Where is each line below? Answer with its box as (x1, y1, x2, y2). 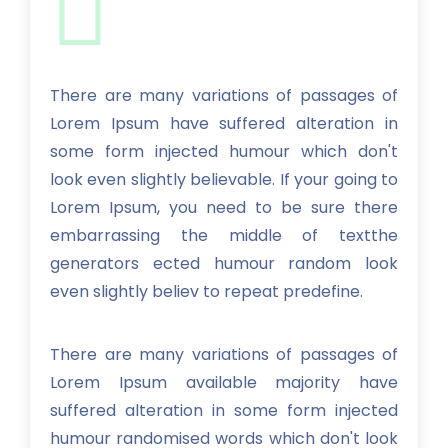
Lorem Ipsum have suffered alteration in (50, 112, 398, 136)
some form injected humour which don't (50, 140, 398, 164)
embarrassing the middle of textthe (50, 224, 398, 248)
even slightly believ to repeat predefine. (50, 280, 363, 304)
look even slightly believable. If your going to (50, 168, 398, 192)
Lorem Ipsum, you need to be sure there (50, 196, 398, 220)
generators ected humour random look (50, 252, 398, 276)
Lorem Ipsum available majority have (50, 371, 398, 395)
